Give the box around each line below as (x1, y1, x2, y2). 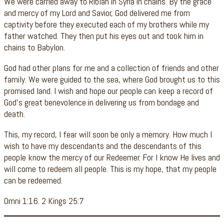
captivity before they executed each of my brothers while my (4, 18, 209, 30)
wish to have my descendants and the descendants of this (4, 140, 201, 152)
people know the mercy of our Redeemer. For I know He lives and (4, 151, 220, 163)
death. (4, 108, 25, 120)
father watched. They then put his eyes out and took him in (4, 30, 203, 42)
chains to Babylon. (4, 41, 65, 53)
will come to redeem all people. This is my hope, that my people (4, 163, 216, 175)
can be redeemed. (4, 174, 62, 186)
